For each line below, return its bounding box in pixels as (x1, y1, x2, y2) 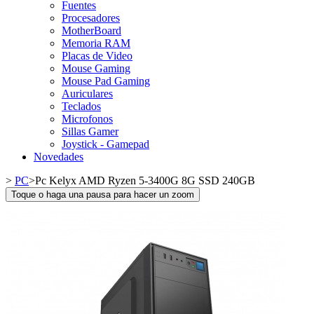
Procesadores (62, 11, 120, 24)
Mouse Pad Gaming (62, 74, 150, 87)
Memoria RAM (62, 36, 130, 49)
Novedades (34, 150, 83, 163)
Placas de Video (62, 49, 132, 62)
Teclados (62, 100, 101, 112)
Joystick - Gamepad (62, 137, 149, 150)
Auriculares (62, 87, 113, 100)
